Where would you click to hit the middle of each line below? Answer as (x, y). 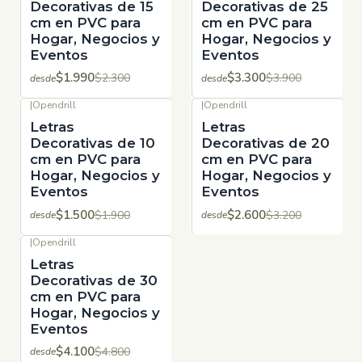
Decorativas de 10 (93, 143)
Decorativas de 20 (265, 143)
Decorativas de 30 (94, 280)
